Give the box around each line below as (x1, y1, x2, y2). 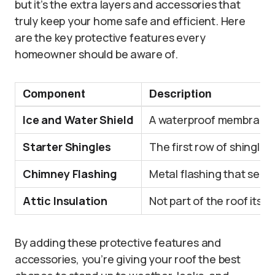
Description (149, 88, 212, 101)
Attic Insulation (23, 193, 108, 209)
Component (23, 88, 85, 101)
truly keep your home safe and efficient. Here (15, 14, 246, 29)
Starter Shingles (23, 139, 112, 155)
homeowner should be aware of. (15, 47, 178, 62)
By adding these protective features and (15, 235, 221, 250)
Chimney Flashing (23, 166, 118, 182)
